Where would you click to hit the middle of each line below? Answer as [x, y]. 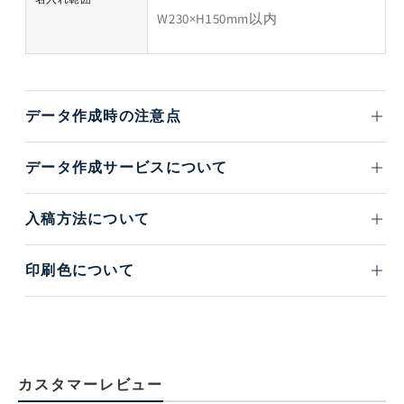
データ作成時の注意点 [103, 116]
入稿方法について [88, 219]
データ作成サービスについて [127, 168]
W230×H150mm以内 [217, 19]
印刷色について [80, 271]
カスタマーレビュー [91, 385]
